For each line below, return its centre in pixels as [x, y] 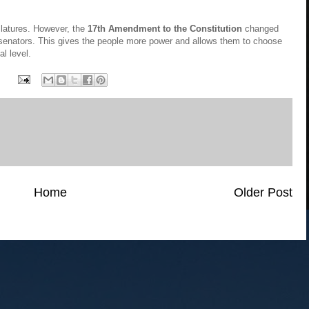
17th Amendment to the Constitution [165, 28]
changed [260, 28]
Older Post [263, 192]
